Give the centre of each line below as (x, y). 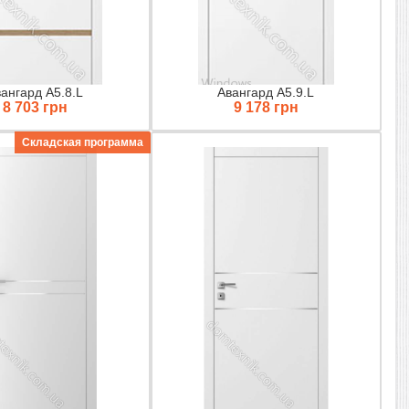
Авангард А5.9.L (266, 92)
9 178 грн (266, 107)
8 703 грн (35, 107)
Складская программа (82, 142)
